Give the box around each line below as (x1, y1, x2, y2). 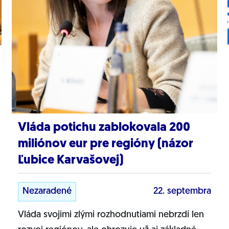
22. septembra (153, 186, 212, 196)
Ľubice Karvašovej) (17, 154, 123, 167)
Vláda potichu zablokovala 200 (17, 121, 190, 134)
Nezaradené (22, 186, 72, 196)
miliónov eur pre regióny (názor (17, 138, 193, 150)
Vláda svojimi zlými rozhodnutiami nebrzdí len (17, 210, 204, 220)
